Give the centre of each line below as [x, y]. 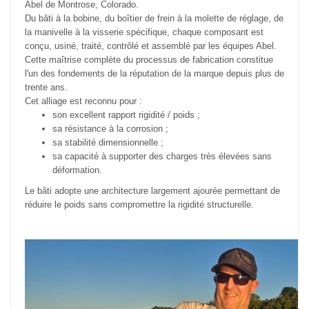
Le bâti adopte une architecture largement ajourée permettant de [152, 191]
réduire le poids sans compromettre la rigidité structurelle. [139, 205]
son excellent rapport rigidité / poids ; [126, 115]
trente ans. [46, 88]
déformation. [77, 170]
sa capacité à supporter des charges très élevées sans [162, 157]
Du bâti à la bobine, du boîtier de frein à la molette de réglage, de [154, 19]
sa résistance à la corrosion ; [110, 129]
